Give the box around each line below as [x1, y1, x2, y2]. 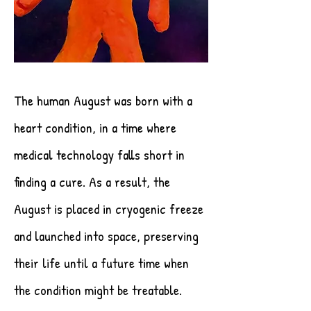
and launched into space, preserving [14, 226, 199, 246]
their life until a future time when [14, 253, 189, 273]
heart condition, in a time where [14, 118, 176, 137]
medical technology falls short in [14, 145, 185, 165]
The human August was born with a [14, 91, 192, 110]
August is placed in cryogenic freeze [14, 199, 203, 219]
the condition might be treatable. [14, 280, 182, 300]
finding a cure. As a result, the [14, 172, 170, 192]
